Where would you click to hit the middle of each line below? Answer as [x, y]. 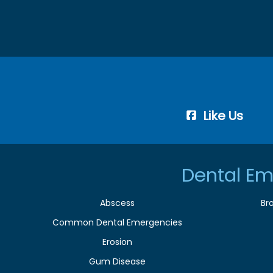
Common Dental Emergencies [117, 222]
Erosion [117, 242]
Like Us [223, 115]
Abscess [117, 203]
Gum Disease [117, 261]
